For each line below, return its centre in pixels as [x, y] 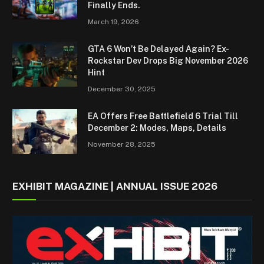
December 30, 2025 [122, 89]
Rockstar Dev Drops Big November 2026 [168, 60]
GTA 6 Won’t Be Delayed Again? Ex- [159, 49]
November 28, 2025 [122, 144]
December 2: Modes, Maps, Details [157, 128]
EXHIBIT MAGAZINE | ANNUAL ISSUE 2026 [115, 186]
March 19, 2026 [113, 22]
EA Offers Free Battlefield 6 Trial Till [163, 116]
